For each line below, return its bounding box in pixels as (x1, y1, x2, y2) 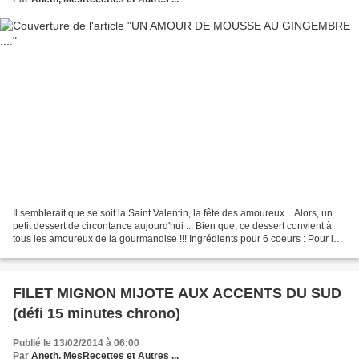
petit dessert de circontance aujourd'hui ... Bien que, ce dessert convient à (13, 220, 332, 232)
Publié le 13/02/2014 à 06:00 (13, 337, 139, 349)
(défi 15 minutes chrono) (13, 305, 180, 322)
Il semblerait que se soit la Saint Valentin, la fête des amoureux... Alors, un (13, 208, 333, 220)
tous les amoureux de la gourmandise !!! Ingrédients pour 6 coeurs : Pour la (13, 233, 339, 245)
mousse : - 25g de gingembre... (13, 246, 147, 258)
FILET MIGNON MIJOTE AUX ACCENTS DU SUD (13, 285, 341, 302)
